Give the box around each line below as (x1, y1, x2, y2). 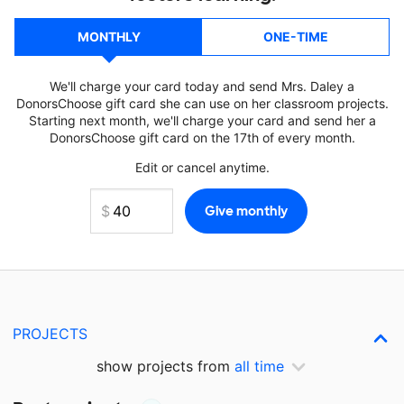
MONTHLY (77, 29, 141, 44)
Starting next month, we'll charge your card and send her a (28, 113, 376, 128)
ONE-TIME (262, 29, 328, 44)
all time (234, 357, 284, 375)
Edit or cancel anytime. (134, 160, 270, 175)
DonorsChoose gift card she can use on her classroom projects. (15, 96, 389, 111)
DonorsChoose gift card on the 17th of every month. (49, 130, 355, 145)
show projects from (96, 357, 234, 375)
